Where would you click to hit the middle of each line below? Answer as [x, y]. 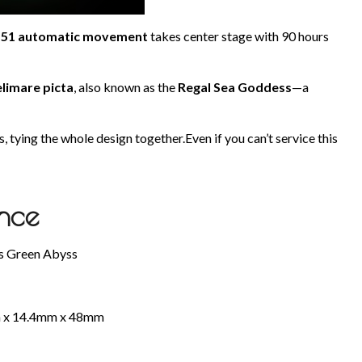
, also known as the [126, 87]
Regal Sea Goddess [235, 87]
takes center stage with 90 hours [238, 36]
